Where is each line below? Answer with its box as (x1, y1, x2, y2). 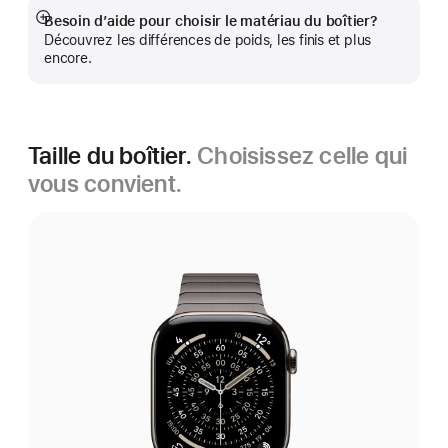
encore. (44, 50, 92, 66)
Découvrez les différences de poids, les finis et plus (44, 32, 372, 48)
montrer (41, 39, 90, 56)
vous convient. (28, 169, 183, 198)
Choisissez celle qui (197, 141, 408, 170)
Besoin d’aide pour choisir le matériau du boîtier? (44, 13, 378, 29)
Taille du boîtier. (28, 141, 198, 170)
